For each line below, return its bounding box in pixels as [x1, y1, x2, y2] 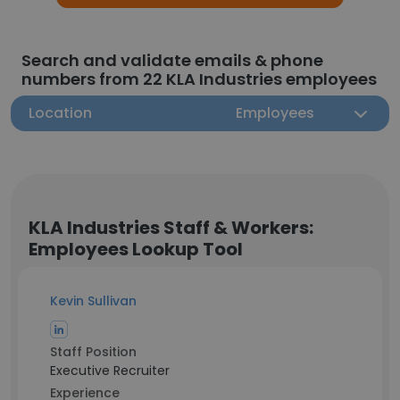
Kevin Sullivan [50, 292, 137, 310]
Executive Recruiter [50, 362, 170, 379]
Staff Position [50, 343, 137, 361]
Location [29, 103, 92, 123]
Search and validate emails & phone [21, 49, 323, 71]
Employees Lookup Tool [29, 237, 243, 262]
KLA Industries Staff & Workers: [29, 215, 313, 240]
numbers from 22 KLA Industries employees [21, 68, 377, 90]
